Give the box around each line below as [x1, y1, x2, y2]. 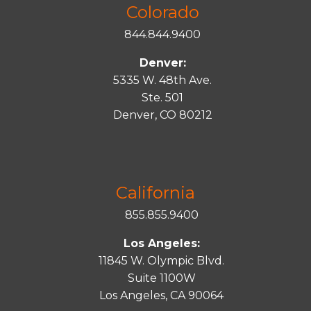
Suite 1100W [127, 271, 196, 285]
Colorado [126, 2, 199, 22]
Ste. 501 [142, 91, 183, 104]
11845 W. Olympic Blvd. [99, 254, 224, 267]
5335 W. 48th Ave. [113, 74, 212, 87]
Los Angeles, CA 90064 [99, 289, 224, 302]
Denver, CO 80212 [112, 108, 212, 121]
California [116, 183, 195, 203]
